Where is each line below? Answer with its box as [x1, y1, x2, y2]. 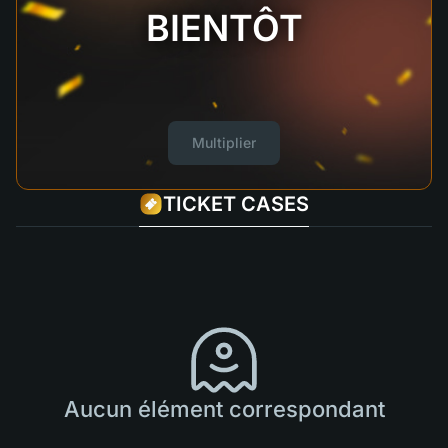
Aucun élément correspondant [63, 395, 385, 422]
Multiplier [192, 134, 256, 152]
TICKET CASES [163, 191, 309, 216]
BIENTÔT [145, 5, 303, 50]
